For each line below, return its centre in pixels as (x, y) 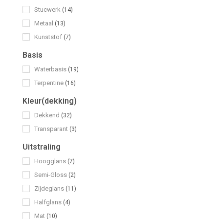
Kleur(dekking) (50, 101)
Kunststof (49, 37)
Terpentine (50, 83)
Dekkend (48, 115)
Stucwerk (48, 9)
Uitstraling (42, 147)
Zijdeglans (50, 188)
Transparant (52, 129)
